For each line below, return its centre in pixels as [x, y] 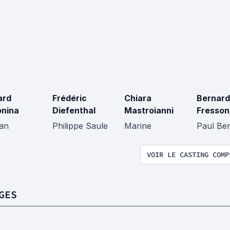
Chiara [138, 98]
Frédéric [69, 98]
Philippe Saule [80, 126]
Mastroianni [149, 111]
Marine [138, 126]
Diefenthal [74, 111]
